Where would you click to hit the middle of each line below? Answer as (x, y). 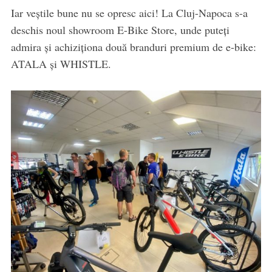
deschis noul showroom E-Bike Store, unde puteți (120, 29)
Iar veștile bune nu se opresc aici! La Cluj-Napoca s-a (129, 12)
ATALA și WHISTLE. (61, 63)
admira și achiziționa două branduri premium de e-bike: (133, 46)
